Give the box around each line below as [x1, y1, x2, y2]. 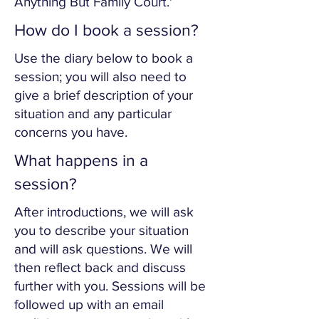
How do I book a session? [14, 21, 199, 38]
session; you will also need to [14, 69, 187, 84]
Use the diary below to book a [14, 51, 193, 66]
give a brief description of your [14, 88, 193, 103]
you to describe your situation [14, 223, 189, 238]
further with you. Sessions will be [14, 278, 206, 293]
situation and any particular [14, 106, 172, 121]
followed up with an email [14, 297, 164, 312]
